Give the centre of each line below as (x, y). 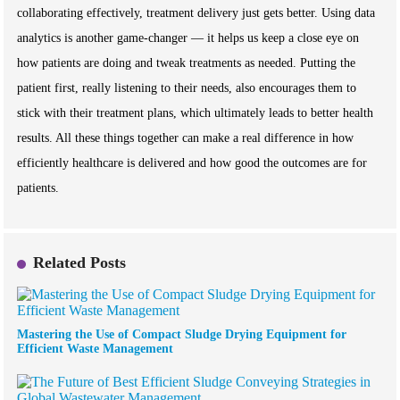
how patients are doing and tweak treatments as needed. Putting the (187, 63)
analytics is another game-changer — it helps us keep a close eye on (188, 38)
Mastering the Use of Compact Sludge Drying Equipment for (182, 334)
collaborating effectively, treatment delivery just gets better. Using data (196, 13)
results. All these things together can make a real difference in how (186, 138)
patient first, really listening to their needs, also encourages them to (187, 88)
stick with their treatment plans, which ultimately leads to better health (196, 113)
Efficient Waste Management (96, 349)
